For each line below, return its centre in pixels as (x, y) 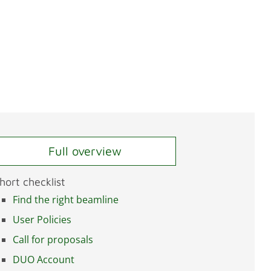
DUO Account (44, 259)
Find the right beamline (66, 199)
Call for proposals (53, 239)
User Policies (42, 219)
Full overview (85, 151)
